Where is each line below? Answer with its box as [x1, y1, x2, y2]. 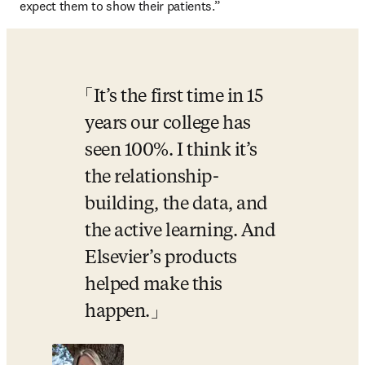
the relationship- [85, 169, 219, 187]
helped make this [85, 276, 222, 294]
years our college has [85, 115, 251, 133]
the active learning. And [85, 222, 276, 240]
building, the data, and [85, 196, 268, 213]
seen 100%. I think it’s [85, 142, 257, 160]
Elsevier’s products [85, 249, 237, 267]
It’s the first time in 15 [93, 88, 263, 106]
